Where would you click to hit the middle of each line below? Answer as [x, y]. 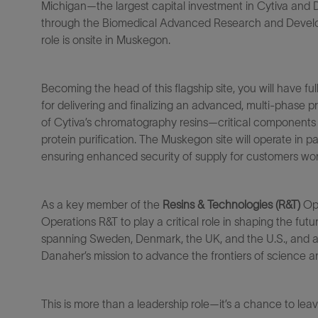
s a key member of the [104, 204]
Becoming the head [90, 88]
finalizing [152, 105]
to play [137, 221]
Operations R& [76, 221]
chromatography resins [151, 122]
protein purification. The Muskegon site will [146, 139]
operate [273, 139]
